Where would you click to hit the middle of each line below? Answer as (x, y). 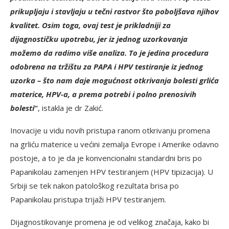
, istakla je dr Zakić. (71, 108)
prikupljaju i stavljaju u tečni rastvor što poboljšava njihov (114, 11)
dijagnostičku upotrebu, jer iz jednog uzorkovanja (99, 39)
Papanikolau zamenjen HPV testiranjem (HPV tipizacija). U (112, 171)
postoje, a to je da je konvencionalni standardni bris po (106, 158)
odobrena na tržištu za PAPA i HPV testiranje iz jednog (107, 66)
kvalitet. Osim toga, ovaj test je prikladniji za (90, 25)
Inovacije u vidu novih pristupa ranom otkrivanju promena (110, 130)
